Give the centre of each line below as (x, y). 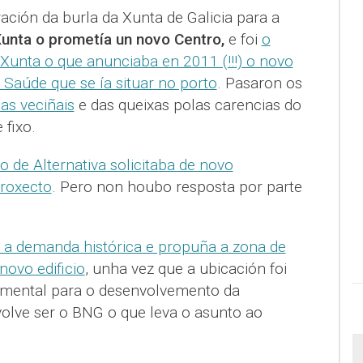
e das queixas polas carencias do (188, 105)
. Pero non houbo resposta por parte (177, 187)
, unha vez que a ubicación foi (186, 269)
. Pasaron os (259, 83)
